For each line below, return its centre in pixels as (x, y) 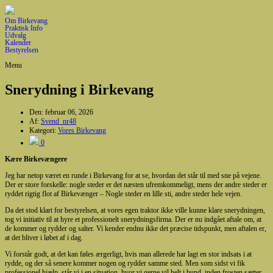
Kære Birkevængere (36, 159)
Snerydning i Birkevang (79, 89)
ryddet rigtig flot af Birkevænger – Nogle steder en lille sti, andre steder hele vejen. (123, 193)
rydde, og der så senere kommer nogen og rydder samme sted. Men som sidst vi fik (125, 263)
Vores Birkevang (82, 130)
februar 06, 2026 (69, 112)
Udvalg (16, 35)
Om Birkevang (26, 21)
